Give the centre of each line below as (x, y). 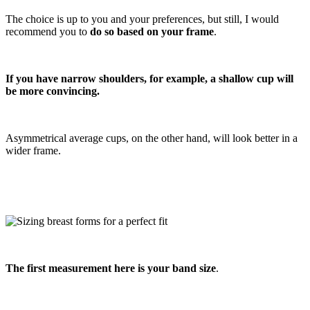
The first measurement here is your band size (111, 268)
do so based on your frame (152, 31)
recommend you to (48, 31)
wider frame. (33, 150)
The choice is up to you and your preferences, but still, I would (142, 19)
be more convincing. (53, 91)
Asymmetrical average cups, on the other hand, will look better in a (152, 138)
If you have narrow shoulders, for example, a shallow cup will (149, 78)
